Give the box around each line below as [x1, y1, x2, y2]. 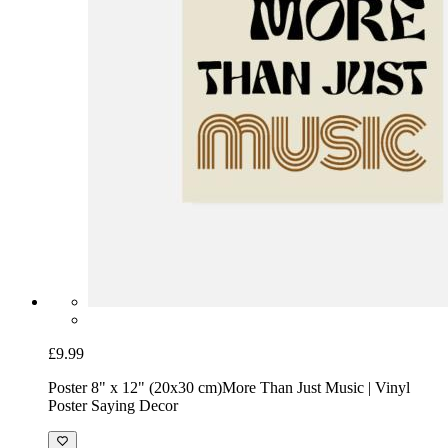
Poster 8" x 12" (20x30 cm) [48, 378, 222, 396]
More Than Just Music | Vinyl [222, 378, 410, 396]
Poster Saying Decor [48, 396, 178, 414]
